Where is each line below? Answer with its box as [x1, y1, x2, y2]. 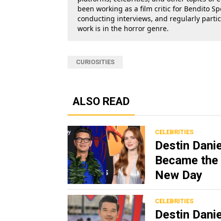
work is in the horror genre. [77, 24, 169, 34]
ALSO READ [73, 95, 130, 108]
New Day [155, 168, 202, 183]
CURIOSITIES [76, 58, 114, 66]
